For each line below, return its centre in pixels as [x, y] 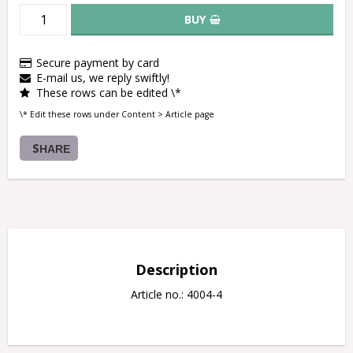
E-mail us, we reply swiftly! [103, 78]
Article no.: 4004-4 [176, 294]
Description [176, 269]
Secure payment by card [98, 63]
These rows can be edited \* [109, 93]
